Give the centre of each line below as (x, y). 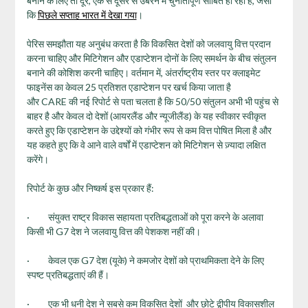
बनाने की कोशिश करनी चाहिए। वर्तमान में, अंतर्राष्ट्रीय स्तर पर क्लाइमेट (143, 72)
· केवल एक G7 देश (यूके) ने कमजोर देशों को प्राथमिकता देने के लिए (145, 260)
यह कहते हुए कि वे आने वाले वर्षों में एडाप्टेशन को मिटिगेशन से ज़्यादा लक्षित (146, 144)
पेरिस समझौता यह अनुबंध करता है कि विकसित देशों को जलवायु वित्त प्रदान (148, 43)
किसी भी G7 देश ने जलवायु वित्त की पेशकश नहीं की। (113, 231)
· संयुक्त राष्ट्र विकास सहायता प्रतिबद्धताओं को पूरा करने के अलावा (145, 217)
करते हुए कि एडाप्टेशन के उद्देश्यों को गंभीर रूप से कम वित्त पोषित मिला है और (149, 130)
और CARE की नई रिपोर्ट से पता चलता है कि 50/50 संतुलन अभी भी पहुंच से (152, 101)
